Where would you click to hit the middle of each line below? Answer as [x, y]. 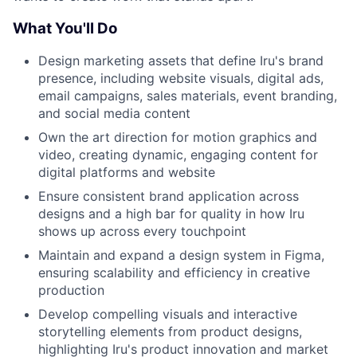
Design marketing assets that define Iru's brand [181, 61]
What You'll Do [65, 28]
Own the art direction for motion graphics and [178, 137]
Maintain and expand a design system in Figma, [181, 255]
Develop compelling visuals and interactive [168, 314]
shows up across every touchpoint [142, 231]
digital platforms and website [127, 173]
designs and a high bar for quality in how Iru [171, 214]
